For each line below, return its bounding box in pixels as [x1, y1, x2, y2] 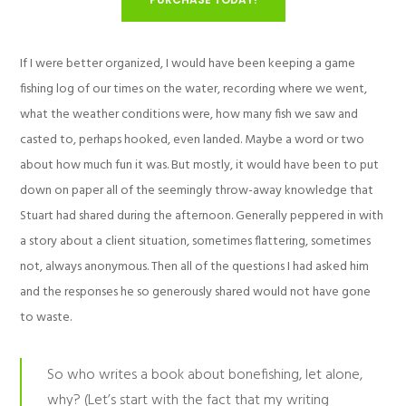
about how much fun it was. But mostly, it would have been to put [20, 154, 380, 176]
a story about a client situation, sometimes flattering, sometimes [20, 230, 372, 252]
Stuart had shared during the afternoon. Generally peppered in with [20, 205, 384, 227]
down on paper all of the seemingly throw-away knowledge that [20, 179, 374, 201]
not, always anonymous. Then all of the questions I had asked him [20, 256, 370, 277]
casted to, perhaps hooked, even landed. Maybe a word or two [20, 129, 365, 150]
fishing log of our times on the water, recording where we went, [20, 78, 368, 100]
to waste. [20, 306, 72, 328]
